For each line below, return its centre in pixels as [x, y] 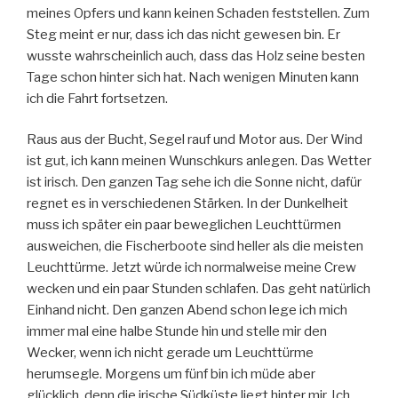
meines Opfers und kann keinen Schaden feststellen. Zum [198, 13]
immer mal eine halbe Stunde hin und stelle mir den [177, 332]
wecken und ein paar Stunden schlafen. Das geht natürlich [199, 289]
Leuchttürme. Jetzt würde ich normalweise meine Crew [191, 268]
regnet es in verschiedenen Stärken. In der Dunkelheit [187, 204]
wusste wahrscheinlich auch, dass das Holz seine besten [196, 56]
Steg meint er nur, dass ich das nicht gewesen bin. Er [183, 34]
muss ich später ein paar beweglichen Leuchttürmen [184, 225]
